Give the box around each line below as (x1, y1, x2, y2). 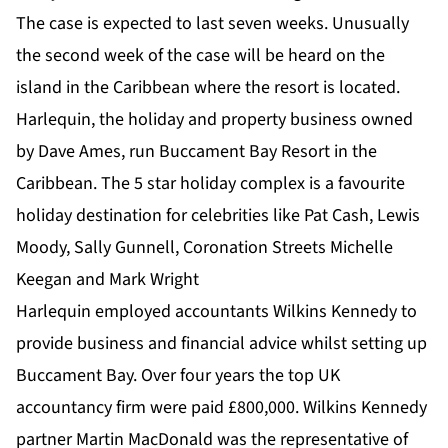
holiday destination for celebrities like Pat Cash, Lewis (16, 203, 420, 229)
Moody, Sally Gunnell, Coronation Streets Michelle (16, 235, 393, 261)
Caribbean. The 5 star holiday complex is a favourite (16, 171, 405, 197)
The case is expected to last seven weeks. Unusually (16, 11, 409, 37)
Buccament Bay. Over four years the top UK (16, 363, 340, 389)
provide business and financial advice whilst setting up (16, 331, 427, 357)
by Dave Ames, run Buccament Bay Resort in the (16, 139, 377, 165)
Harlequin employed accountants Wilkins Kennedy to (16, 299, 417, 325)
